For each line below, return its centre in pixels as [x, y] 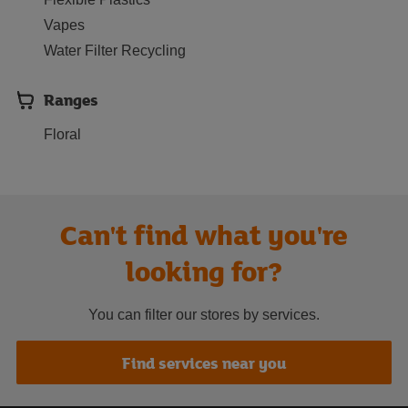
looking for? [204, 271]
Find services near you [204, 362]
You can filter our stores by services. [204, 315]
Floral [62, 134]
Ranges [71, 100]
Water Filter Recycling [115, 51]
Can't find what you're [204, 235]
